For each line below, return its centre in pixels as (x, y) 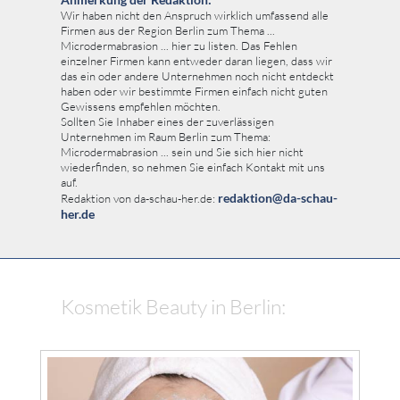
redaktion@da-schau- (278, 198)
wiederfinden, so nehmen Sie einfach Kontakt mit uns (193, 167)
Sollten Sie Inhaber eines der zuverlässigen (167, 122)
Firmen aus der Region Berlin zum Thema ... (168, 31)
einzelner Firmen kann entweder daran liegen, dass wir (196, 61)
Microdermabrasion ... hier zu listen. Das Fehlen (179, 46)
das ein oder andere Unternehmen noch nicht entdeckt (197, 76)
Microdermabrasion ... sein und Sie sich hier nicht (182, 152)
